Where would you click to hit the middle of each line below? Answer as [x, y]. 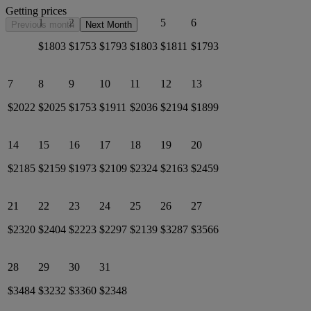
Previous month [43, 24]
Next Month [109, 24]
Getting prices [36, 10]
